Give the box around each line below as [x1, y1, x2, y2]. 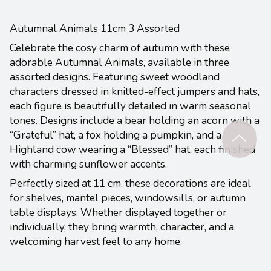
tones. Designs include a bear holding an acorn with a [10, 113, 260, 128]
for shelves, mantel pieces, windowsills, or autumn [10, 190, 246, 205]
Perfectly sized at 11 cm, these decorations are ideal [10, 175, 251, 191]
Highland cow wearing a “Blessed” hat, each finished [10, 142, 255, 157]
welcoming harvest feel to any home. [10, 233, 182, 249]
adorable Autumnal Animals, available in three [10, 54, 229, 70]
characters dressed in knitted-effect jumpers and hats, [10, 83, 260, 99]
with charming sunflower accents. [10, 156, 167, 171]
